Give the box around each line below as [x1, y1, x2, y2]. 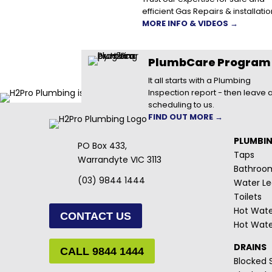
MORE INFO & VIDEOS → [141, 17, 238, 29]
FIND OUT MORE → [148, 110, 223, 123]
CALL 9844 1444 [60, 245, 144, 257]
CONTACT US [60, 209, 131, 222]
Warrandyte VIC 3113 [78, 154, 162, 166]
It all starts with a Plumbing [148, 74, 251, 86]
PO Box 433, [78, 140, 127, 152]
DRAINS [234, 240, 267, 253]
